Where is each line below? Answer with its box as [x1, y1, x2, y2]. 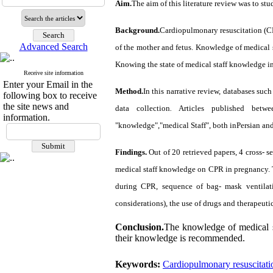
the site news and [3, 101, 69, 112]
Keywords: [115, 259, 163, 269]
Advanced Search [19, 41, 88, 52]
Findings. [115, 147, 147, 157]
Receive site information [23, 69, 83, 76]
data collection [115, 104, 170, 113]
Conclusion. [115, 222, 164, 232]
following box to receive [3, 90, 97, 101]
